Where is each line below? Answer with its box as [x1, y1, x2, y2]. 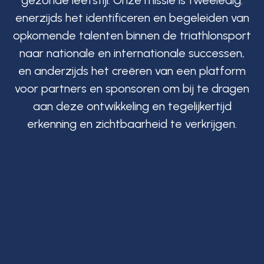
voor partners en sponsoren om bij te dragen [15, 81, 249, 95]
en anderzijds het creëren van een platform [18, 64, 246, 78]
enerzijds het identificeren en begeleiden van [15, 11, 249, 25]
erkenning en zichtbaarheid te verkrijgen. [27, 117, 237, 131]
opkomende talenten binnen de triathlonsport [13, 28, 251, 42]
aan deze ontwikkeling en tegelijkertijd [32, 99, 232, 113]
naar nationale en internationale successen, [19, 46, 245, 60]
